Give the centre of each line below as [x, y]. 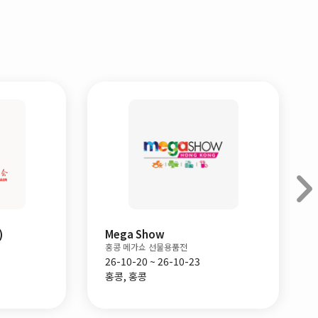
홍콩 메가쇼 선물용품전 [146, 247]
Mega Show [135, 234]
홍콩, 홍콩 [126, 276]
